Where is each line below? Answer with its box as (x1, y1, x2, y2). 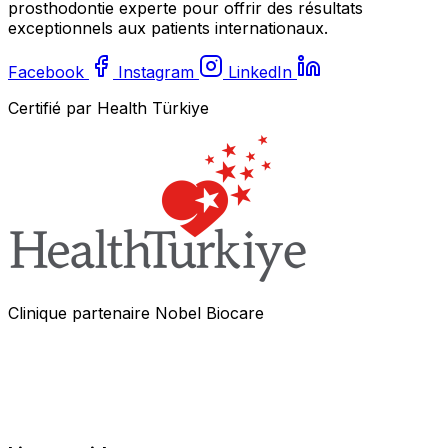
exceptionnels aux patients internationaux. (8, 17, 328, 38)
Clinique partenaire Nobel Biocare (8, 302, 264, 323)
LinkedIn (228, 61, 292, 82)
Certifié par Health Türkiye (8, 97, 209, 118)
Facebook (8, 61, 84, 82)
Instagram (118, 61, 194, 82)
